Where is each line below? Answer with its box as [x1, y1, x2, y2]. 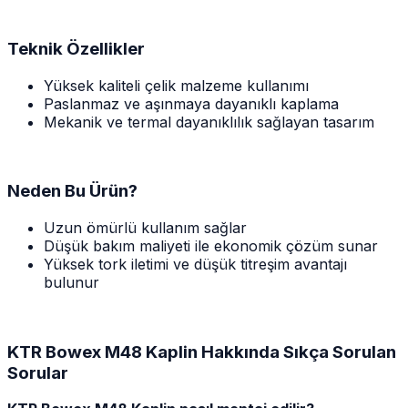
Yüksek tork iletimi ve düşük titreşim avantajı [44, 255, 347, 273]
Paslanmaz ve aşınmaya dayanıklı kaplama [44, 94, 339, 113]
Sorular [7, 362, 68, 383]
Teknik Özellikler [7, 37, 145, 59]
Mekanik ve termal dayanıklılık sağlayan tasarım [44, 112, 374, 131]
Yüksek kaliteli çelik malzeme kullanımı [44, 76, 309, 95]
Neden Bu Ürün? [7, 180, 138, 202]
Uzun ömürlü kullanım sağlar [44, 219, 247, 237]
